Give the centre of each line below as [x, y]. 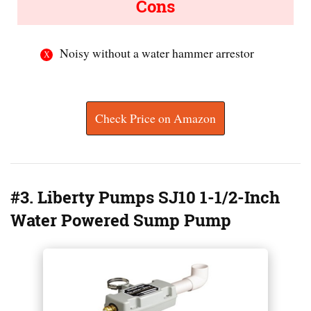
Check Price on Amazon [155, 118]
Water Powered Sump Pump [121, 221]
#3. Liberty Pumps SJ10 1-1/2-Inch [145, 198]
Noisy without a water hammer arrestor [157, 52]
